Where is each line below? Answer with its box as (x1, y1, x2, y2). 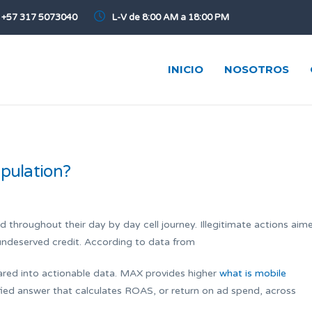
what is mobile (219, 267, 286, 279)
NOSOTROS (224, 63, 289, 76)
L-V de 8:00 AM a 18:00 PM (112, 12, 229, 23)
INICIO (168, 63, 203, 76)
